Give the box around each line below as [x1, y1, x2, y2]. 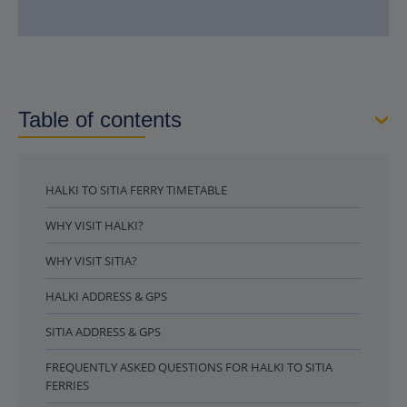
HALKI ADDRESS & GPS [45, 288, 167, 304]
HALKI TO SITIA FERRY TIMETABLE [45, 182, 227, 198]
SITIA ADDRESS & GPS [45, 323, 161, 340]
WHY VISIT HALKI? [45, 217, 144, 233]
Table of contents [18, 107, 182, 132]
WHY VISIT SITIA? [45, 253, 137, 269]
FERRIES [45, 377, 89, 393]
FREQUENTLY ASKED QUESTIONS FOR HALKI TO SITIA [45, 359, 333, 375]
